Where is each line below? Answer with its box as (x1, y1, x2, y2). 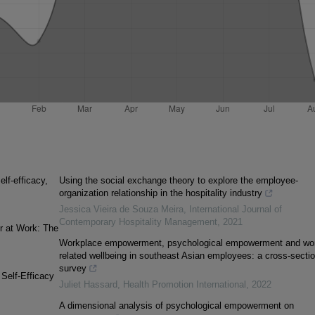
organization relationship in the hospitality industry (58, 188, 262, 199)
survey (58, 263, 86, 274)
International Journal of (188, 204, 282, 215)
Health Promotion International (122, 279, 246, 290)
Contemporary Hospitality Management (58, 217, 217, 228)
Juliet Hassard (58, 279, 117, 290)
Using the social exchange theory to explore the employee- (58, 175, 298, 186)
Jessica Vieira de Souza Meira (58, 204, 184, 215)
